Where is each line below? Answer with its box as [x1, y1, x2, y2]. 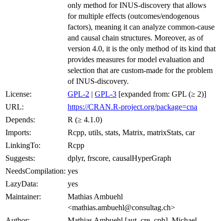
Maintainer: [5, 192, 41, 201]
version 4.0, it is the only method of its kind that [68, 44, 216, 53]
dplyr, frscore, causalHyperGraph [68, 153, 171, 162]
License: [5, 89, 32, 98]
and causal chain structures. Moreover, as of [68, 33, 203, 42]
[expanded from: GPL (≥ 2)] [116, 89, 206, 98]
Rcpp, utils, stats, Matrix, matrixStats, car [68, 128, 195, 137]
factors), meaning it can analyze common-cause [68, 22, 215, 31]
